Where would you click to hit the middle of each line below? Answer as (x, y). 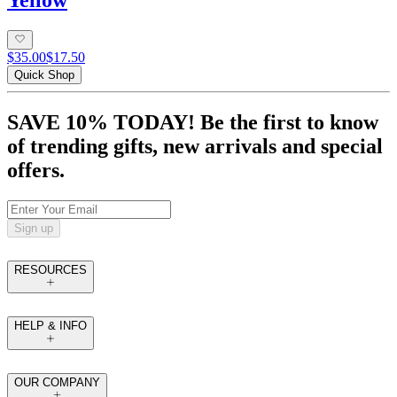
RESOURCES (51, 270)
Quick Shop (44, 75)
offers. (36, 171)
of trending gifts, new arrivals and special (195, 147)
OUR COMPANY (57, 382)
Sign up (34, 229)
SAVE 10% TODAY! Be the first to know (193, 123)
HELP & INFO (51, 326)
